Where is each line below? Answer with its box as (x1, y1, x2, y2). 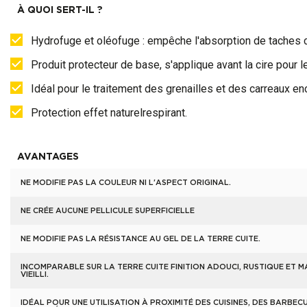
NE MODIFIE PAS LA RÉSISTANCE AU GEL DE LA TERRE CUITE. (21, 235, 260, 243)
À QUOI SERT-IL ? (17, 5, 103, 15)
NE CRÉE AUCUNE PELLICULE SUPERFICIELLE (21, 207, 195, 214)
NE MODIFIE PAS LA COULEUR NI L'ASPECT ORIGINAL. (21, 179, 231, 186)
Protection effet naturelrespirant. (31, 106, 187, 119)
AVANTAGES (17, 152, 79, 162)
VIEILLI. (21, 271, 49, 278)
